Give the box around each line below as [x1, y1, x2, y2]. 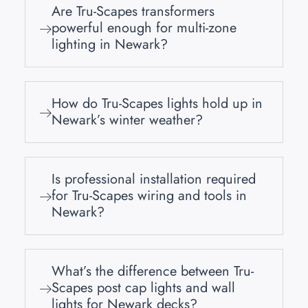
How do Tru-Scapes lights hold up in [52, 93, 263, 114]
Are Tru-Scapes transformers [52, 1, 214, 22]
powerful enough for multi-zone [52, 18, 236, 38]
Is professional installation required [52, 169, 256, 190]
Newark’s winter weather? [52, 110, 203, 131]
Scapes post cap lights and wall [52, 278, 235, 298]
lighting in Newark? [52, 34, 168, 55]
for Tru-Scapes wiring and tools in [52, 186, 247, 206]
